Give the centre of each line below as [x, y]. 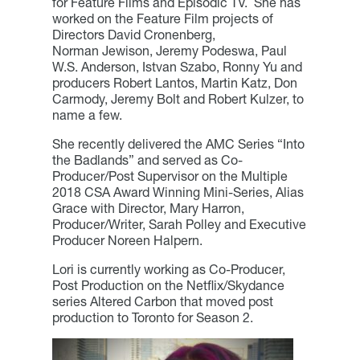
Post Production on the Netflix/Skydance [168, 285]
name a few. [87, 115]
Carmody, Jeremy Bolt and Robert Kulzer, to [178, 98]
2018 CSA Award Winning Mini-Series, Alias [178, 192]
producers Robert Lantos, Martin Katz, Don [174, 82]
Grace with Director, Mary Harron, [148, 208]
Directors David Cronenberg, [133, 34]
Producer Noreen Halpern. [127, 240]
